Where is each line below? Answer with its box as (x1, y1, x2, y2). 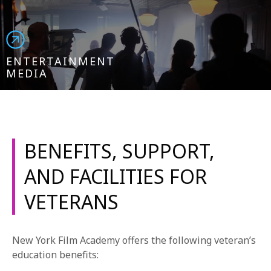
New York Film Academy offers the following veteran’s (12, 233, 256, 247)
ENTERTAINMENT (6, 54, 115, 68)
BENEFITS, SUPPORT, (24, 138, 215, 164)
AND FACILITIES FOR (24, 163, 207, 189)
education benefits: (12, 248, 99, 261)
